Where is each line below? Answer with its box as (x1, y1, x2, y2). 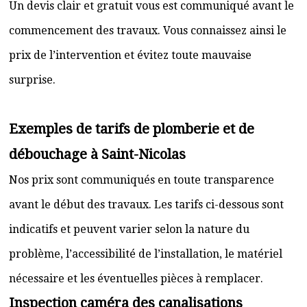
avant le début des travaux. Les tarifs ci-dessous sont (9, 198, 284, 211)
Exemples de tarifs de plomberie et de (9, 121, 254, 137)
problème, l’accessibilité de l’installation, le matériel (9, 247, 282, 260)
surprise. (9, 73, 56, 86)
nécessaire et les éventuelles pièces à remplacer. (9, 272, 263, 285)
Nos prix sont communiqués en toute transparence (9, 173, 274, 186)
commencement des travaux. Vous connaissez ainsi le (9, 24, 286, 37)
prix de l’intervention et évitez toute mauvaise (9, 49, 251, 62)
